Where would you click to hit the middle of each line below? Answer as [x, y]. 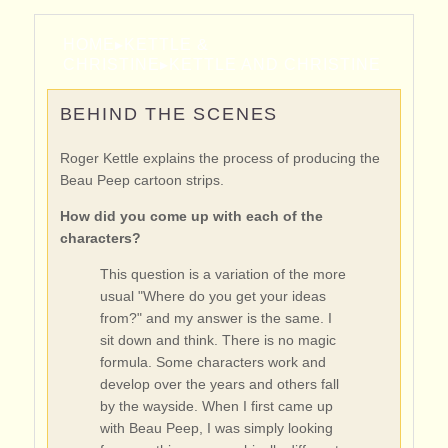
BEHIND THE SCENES [169, 114]
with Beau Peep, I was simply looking [216, 428]
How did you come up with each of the [191, 216]
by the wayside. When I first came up [216, 406]
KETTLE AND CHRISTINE [274, 64]
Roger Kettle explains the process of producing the [219, 158]
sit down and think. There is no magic [217, 340]
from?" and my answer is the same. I [215, 318]
